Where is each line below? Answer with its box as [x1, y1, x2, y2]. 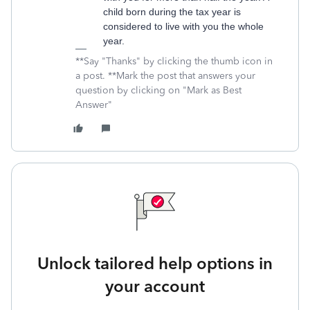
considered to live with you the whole [103, 21, 264, 32]
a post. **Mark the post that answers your [75, 70, 255, 82]
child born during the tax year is [103, 6, 241, 17]
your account [105, 276, 205, 296]
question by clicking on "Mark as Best [75, 84, 241, 96]
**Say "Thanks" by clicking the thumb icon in [75, 55, 273, 67]
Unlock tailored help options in [37, 253, 273, 273]
